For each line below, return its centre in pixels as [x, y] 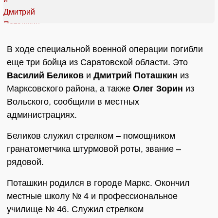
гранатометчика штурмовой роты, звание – [94, 149]
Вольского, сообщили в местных [73, 102]
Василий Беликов [46, 76]
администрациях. [42, 115]
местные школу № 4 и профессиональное [92, 196]
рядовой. [27, 162]
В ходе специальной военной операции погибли [105, 49]
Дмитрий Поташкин [136, 76]
